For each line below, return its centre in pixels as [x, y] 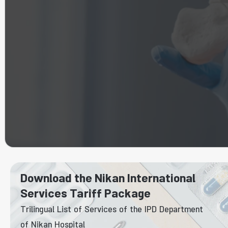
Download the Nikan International [108, 180]
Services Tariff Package [85, 195]
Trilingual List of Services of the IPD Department [112, 211]
